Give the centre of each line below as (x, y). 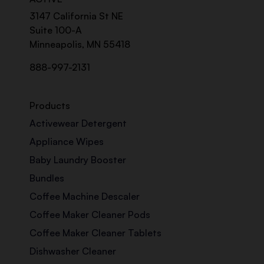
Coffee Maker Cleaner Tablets (95, 233)
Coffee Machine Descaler (85, 197)
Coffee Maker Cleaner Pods (90, 215)
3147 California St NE (76, 16)
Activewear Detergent (78, 123)
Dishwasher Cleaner (73, 251)
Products (50, 106)
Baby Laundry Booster (78, 160)
